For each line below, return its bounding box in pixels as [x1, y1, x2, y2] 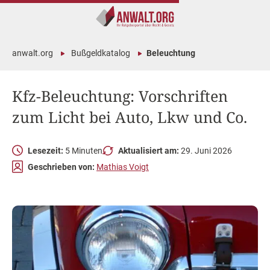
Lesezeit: [28, 145, 63, 155]
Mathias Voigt [96, 162, 149, 172]
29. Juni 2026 [179, 145, 232, 155]
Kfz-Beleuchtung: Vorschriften [12, 86, 228, 106]
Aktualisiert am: [118, 145, 179, 155]
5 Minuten [63, 145, 102, 155]
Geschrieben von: [28, 162, 95, 172]
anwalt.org [12, 48, 53, 58]
